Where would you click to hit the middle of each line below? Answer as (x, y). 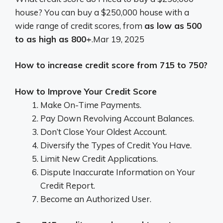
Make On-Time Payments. (91, 105)
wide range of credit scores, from (80, 25)
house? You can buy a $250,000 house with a (102, 12)
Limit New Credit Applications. (99, 158)
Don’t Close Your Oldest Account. (104, 131)
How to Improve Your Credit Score (86, 91)
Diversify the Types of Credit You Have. (116, 145)
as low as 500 (173, 25)
